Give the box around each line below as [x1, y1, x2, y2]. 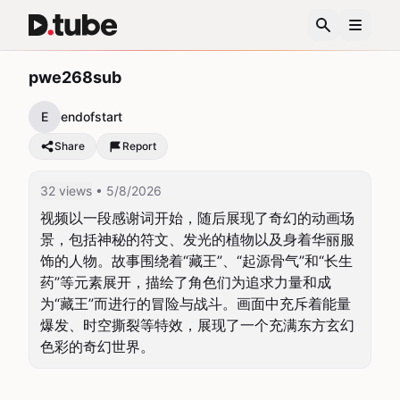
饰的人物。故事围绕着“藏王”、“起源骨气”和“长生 [40, 252, 353, 270]
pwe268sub [29, 68, 121, 87]
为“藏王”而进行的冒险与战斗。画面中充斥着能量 [40, 295, 351, 312]
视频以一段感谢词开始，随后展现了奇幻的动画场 [40, 209, 354, 227]
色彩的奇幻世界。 [40, 337, 154, 355]
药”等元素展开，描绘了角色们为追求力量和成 [40, 273, 331, 291]
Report [122, 139, 156, 153]
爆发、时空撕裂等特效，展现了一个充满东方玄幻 [40, 316, 354, 334]
